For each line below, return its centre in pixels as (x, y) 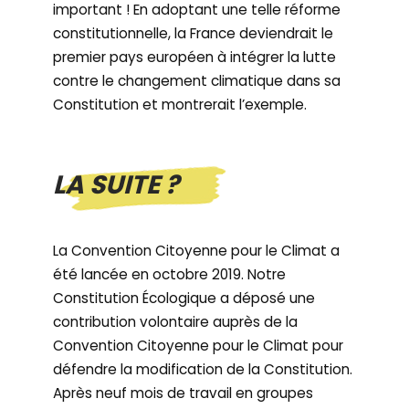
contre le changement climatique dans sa (197, 81)
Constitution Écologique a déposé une (184, 298)
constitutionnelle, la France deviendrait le (194, 33)
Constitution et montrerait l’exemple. (180, 105)
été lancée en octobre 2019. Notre (170, 274)
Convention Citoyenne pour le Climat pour (199, 346)
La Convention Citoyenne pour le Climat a (197, 251)
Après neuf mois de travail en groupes (184, 393)
